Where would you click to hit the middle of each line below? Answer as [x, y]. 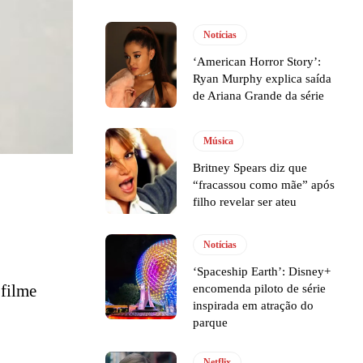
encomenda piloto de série [260, 288]
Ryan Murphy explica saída [263, 79]
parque [211, 322]
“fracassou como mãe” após [264, 185]
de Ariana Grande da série [259, 96]
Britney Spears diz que [250, 168]
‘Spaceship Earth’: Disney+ [262, 271]
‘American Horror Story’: [257, 62]
